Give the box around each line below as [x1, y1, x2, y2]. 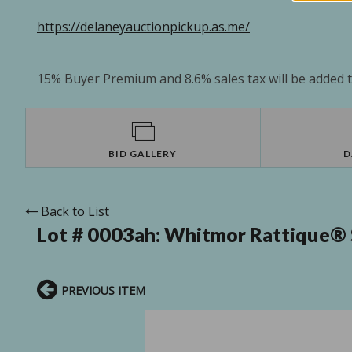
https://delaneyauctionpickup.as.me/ [37, 18, 250, 36]
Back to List [41, 203, 109, 221]
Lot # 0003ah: [37, 222, 164, 247]
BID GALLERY [108, 148, 178, 160]
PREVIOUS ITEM [61, 283, 145, 299]
